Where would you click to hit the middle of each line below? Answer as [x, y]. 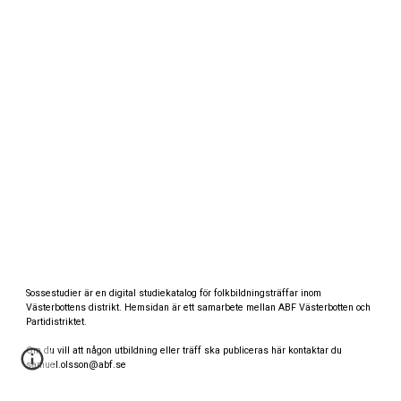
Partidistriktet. [57, 322]
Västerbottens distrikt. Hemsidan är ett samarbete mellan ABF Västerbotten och [199, 307]
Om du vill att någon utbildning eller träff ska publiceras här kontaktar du [184, 350]
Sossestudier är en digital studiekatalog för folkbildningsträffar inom [174, 293]
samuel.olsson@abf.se [77, 365]
